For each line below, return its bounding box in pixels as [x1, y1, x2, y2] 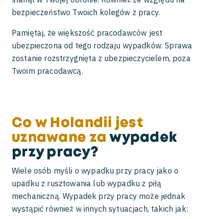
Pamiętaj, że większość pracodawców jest [12, 28, 163, 38]
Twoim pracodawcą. [12, 66, 83, 76]
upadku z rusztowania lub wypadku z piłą [12, 178, 162, 188]
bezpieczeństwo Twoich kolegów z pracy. [12, 7, 160, 17]
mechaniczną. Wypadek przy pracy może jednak [12, 191, 185, 201]
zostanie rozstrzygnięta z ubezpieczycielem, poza [12, 53, 191, 63]
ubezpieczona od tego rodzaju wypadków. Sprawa [12, 41, 193, 50]
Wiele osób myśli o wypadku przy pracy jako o [12, 166, 179, 175]
